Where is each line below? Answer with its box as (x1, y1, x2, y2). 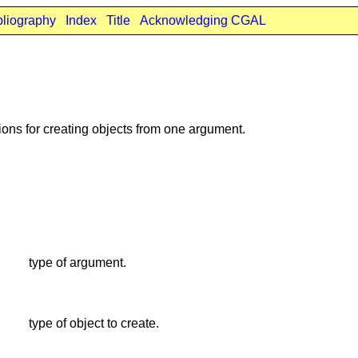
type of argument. (29, 255, 126, 269)
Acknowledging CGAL (139, 14, 266, 27)
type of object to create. (29, 316, 159, 330)
